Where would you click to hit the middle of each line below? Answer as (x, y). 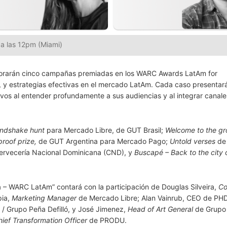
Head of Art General (160, 209)
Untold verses (193, 141)
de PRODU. (107, 220)
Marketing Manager (44, 198)
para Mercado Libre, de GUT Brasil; (105, 130)
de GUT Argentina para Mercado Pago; (103, 141)
